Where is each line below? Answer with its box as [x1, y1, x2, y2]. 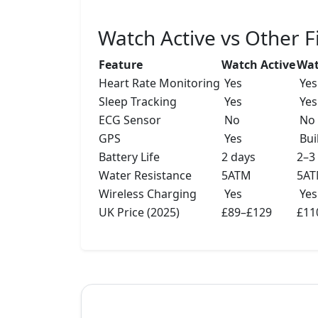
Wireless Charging [99, 186, 197, 202]
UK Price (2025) [99, 204, 180, 221]
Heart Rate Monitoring [99, 75, 220, 92]
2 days [221, 149, 256, 165]
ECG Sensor [99, 112, 161, 128]
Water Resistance [99, 168, 192, 184]
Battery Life [99, 149, 160, 165]
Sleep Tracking [99, 94, 177, 110]
